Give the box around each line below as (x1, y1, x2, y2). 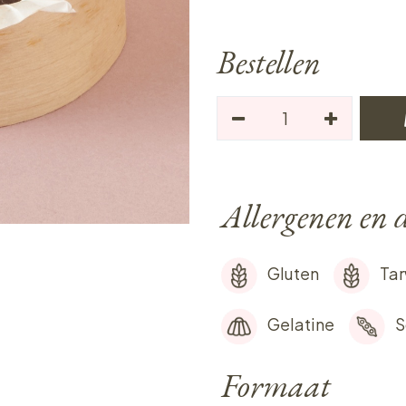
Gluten (266, 262, 319, 284)
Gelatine (266, 313, 334, 334)
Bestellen (217, 41, 321, 83)
